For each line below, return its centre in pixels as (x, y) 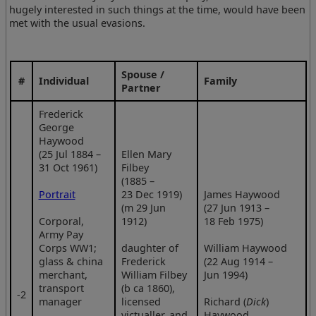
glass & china (71, 261)
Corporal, (61, 221)
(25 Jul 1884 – (69, 154)
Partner (141, 87)
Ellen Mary (146, 154)
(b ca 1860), (148, 288)
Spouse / (142, 74)
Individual (63, 80)
